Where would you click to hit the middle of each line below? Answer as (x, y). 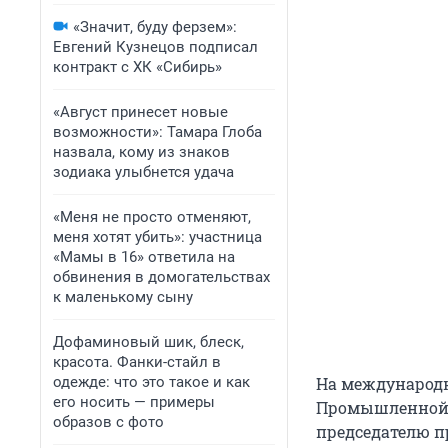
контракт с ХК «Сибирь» (137, 67)
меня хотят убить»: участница (157, 237)
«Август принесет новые (140, 112)
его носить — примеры (134, 402)
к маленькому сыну (123, 297)
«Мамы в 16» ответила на (144, 257)
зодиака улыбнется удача (143, 172)
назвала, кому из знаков (141, 152)
